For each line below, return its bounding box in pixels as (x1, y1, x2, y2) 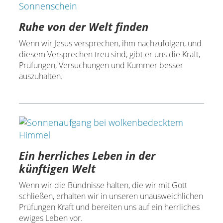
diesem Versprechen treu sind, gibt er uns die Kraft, (18, 49, 200, 60)
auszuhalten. (18, 71, 63, 82)
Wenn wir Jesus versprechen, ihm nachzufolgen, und (18, 38, 202, 49)
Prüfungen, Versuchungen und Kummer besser (18, 60, 183, 71)
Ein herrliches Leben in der (18, 148, 155, 163)
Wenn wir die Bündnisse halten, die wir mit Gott (18, 180, 187, 191)
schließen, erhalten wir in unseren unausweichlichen (18, 191, 203, 202)
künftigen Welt (18, 161, 96, 176)
